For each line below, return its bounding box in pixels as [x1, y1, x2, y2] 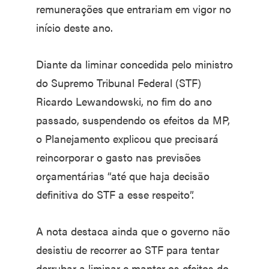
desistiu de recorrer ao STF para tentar [36, 242, 219, 258]
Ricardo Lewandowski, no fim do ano [36, 94, 212, 109]
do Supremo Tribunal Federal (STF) [36, 75, 201, 91]
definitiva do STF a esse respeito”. [36, 187, 194, 202]
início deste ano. [36, 20, 113, 35]
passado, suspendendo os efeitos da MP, [36, 112, 230, 128]
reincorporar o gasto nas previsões [36, 150, 201, 165]
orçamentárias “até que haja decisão [36, 168, 210, 184]
